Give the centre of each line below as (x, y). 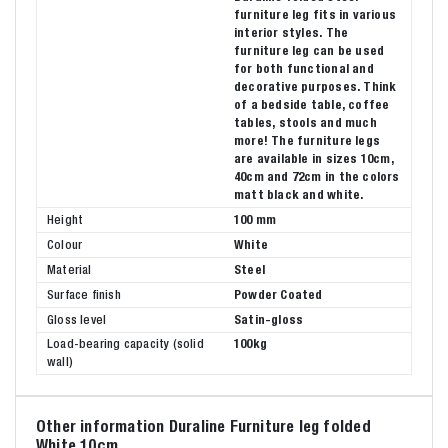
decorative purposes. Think (315, 86)
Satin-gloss (269, 319)
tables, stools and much (305, 122)
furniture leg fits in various (315, 14)
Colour (65, 244)
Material (69, 269)
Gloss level (77, 319)
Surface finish (84, 294)
